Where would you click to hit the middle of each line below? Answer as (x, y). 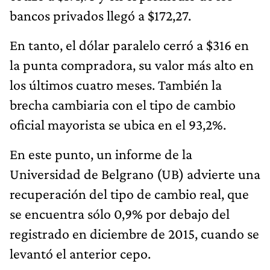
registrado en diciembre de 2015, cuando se (134, 233)
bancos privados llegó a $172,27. (100, 15)
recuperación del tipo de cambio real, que (129, 193)
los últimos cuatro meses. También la (116, 84)
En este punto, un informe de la (101, 154)
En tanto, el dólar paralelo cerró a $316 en (129, 45)
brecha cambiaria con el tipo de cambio (123, 104)
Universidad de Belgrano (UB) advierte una (135, 174)
